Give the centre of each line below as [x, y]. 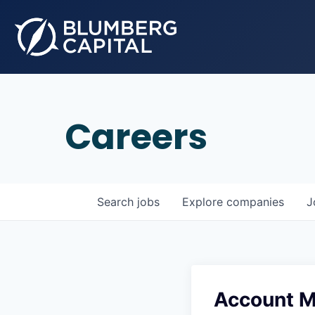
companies [255, 202]
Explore [204, 202]
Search [117, 202]
